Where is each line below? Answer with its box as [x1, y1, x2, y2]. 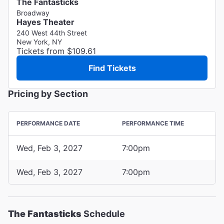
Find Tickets [88, 62, 136, 73]
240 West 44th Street [16, 28, 87, 37]
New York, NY [16, 37, 62, 46]
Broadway [16, 8, 49, 17]
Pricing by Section [8, 88, 88, 99]
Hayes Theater [16, 16, 74, 27]
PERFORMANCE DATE [16, 119, 80, 127]
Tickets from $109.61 [16, 45, 96, 56]
